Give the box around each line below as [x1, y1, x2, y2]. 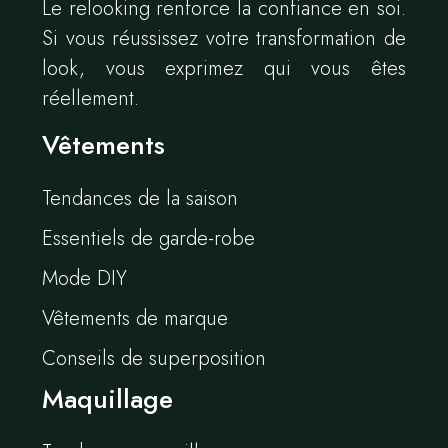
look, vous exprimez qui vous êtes [42, 54, 406, 83]
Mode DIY [42, 264, 127, 293]
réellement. [42, 84, 139, 113]
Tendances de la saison [42, 184, 238, 213]
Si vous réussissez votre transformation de [42, 24, 406, 53]
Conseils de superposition [42, 344, 266, 373]
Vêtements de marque [42, 304, 228, 333]
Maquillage [42, 380, 173, 418]
